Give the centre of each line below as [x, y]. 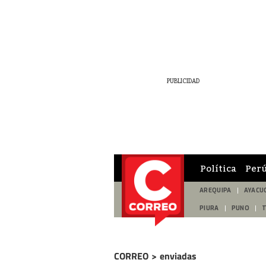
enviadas [178, 256]
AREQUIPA [216, 190]
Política [218, 168]
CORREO [131, 256]
